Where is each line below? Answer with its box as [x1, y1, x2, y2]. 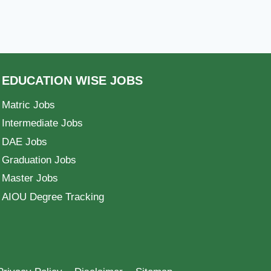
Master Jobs [2, 172, 58, 184]
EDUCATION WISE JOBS [2, 74, 143, 88]
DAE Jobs [2, 135, 47, 148]
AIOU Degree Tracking [2, 191, 104, 203]
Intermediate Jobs [2, 117, 83, 129]
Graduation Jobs [2, 154, 76, 166]
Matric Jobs [2, 99, 55, 111]
